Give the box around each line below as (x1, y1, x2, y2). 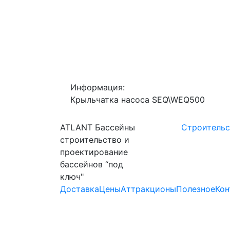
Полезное (176, 183, 215, 194)
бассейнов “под (60, 159, 123, 169)
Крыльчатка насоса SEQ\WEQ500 (70, 94, 205, 105)
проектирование (60, 146, 128, 157)
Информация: (70, 82, 125, 92)
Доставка (60, 183, 99, 194)
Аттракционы (121, 183, 176, 194)
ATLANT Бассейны (60, 122, 135, 132)
